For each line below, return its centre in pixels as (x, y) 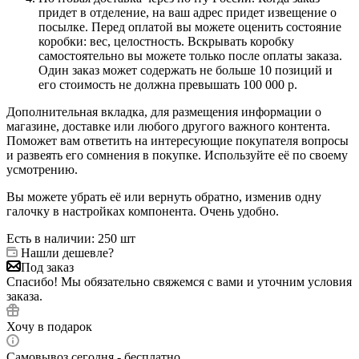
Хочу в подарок (49, 326)
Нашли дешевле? (67, 252)
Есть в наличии (49, 238)
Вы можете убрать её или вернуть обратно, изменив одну (164, 196)
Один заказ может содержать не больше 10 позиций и (186, 70)
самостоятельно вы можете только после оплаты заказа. (190, 55)
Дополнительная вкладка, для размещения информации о (164, 111)
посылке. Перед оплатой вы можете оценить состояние (190, 26)
